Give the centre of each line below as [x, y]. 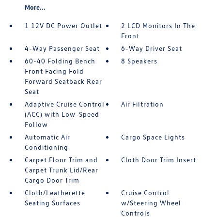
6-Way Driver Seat [152, 48]
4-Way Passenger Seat [62, 48]
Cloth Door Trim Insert [159, 160]
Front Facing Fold [54, 71]
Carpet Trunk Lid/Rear [61, 170]
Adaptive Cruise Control [64, 104]
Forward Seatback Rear [63, 81]
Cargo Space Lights [153, 137]
